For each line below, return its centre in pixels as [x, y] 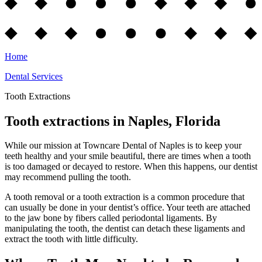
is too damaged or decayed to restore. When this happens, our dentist [131, 167]
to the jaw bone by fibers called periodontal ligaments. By [111, 218]
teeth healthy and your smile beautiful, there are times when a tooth [128, 156]
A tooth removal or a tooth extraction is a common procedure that [125, 197]
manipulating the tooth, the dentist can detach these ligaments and [125, 229]
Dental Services [34, 76]
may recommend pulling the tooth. [69, 177]
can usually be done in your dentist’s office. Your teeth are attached [127, 208]
